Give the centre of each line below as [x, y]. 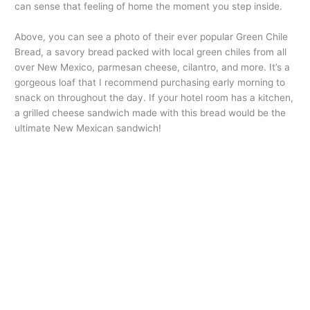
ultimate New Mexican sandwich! [88, 128]
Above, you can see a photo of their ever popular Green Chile [152, 36]
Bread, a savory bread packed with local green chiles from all [151, 52]
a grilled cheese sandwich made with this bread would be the [151, 112]
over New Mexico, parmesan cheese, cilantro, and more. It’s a [153, 67]
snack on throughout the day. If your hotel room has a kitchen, [154, 97]
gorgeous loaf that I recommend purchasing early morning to [150, 82]
